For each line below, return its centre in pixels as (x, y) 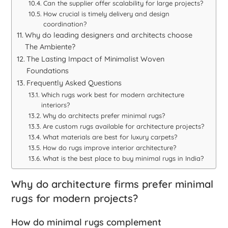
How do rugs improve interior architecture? (109, 148)
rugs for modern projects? (75, 198)
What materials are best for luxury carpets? (110, 137)
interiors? (55, 105)
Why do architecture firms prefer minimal (112, 184)
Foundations (48, 71)
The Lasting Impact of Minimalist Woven (96, 59)
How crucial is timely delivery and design (106, 14)
